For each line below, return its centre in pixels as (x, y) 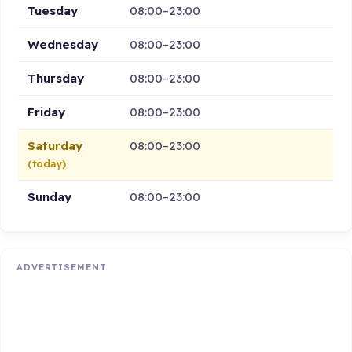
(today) (47, 163)
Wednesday (63, 44)
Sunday (50, 196)
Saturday (55, 145)
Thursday (56, 78)
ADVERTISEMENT (62, 268)
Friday (47, 112)
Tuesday (53, 10)
